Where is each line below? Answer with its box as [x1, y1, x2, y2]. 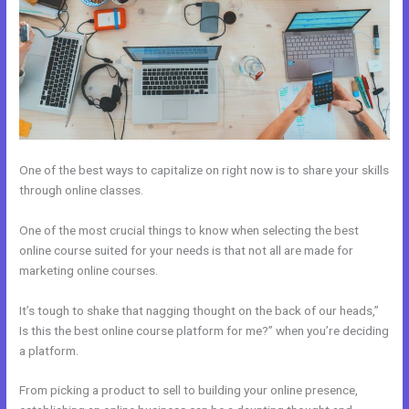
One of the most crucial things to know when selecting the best [19, 222, 360, 237]
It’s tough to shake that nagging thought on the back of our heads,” [19, 302, 380, 318]
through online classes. [19, 182, 144, 197]
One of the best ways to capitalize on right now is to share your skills [19, 162, 390, 177]
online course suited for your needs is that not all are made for [19, 242, 354, 257]
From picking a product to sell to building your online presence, [19, 383, 359, 398]
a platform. [19, 342, 79, 358]
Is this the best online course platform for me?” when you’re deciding [19, 322, 390, 338]
